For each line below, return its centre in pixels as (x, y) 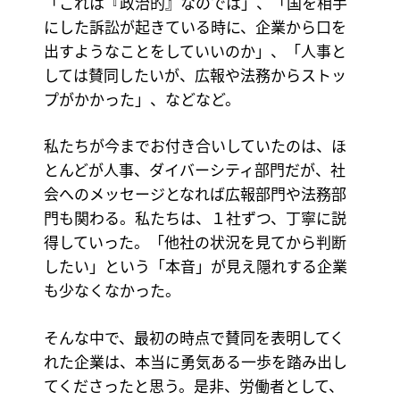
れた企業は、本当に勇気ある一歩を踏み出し (195, 361)
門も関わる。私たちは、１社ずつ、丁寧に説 (195, 218)
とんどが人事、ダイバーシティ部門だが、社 (194, 170)
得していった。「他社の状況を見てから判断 (195, 242)
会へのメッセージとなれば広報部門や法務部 (195, 194)
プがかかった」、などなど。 (142, 98)
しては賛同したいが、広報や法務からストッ (195, 74)
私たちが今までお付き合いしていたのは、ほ (195, 146)
